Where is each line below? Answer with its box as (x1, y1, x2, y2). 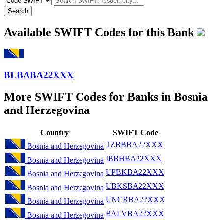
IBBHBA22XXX (106, 154, 162, 163)
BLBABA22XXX (4, 70, 74, 81)
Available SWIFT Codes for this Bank (4, 26, 197, 39)
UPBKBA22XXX (106, 167, 164, 176)
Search (8, 7, 28, 15)
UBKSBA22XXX (106, 181, 164, 190)
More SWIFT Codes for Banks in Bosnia (4, 90, 208, 104)
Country (40, 128, 69, 137)
